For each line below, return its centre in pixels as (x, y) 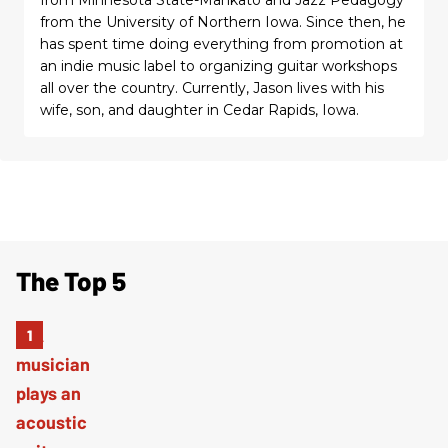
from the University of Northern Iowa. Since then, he (223, 21)
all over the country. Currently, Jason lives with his (212, 87)
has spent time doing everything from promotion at (221, 43)
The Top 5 (71, 280)
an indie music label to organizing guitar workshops (218, 65)
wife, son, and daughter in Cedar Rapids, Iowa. (199, 109)
